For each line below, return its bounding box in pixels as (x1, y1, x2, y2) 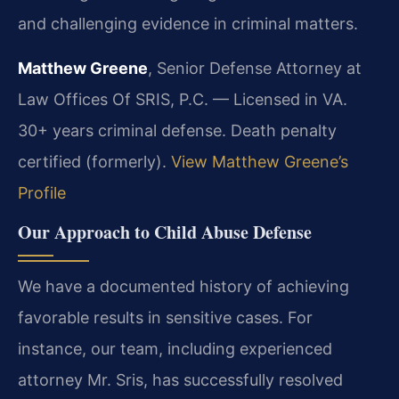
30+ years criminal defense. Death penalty (18, 120, 337, 140)
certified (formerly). (18, 151, 171, 171)
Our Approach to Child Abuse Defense (18, 218, 312, 245)
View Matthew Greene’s (171, 151, 348, 171)
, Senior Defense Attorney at (148, 58, 362, 77)
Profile (18, 183, 66, 202)
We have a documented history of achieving (18, 276, 349, 296)
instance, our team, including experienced (18, 338, 332, 358)
